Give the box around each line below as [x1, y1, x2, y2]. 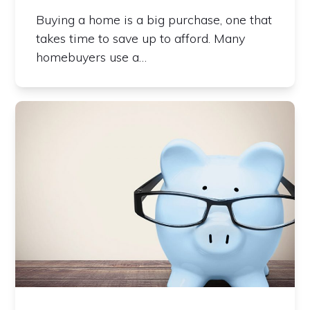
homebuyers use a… [36, 48, 147, 65]
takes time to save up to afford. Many [36, 30, 246, 46]
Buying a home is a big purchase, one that [36, 11, 273, 28]
